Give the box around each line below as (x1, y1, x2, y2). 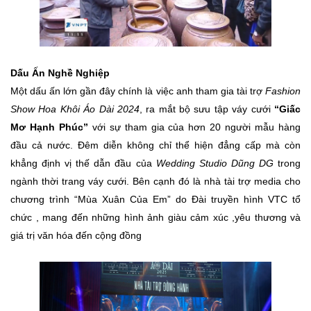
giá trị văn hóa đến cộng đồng (10, 230, 142, 242)
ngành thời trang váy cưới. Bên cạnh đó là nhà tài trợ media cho (10, 176, 301, 187)
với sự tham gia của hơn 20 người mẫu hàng (87, 121, 301, 133)
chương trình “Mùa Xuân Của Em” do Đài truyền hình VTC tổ (10, 194, 301, 205)
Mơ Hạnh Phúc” (10, 121, 88, 133)
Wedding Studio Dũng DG (155, 158, 274, 169)
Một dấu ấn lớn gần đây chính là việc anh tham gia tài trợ (10, 85, 265, 97)
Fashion (265, 85, 301, 97)
